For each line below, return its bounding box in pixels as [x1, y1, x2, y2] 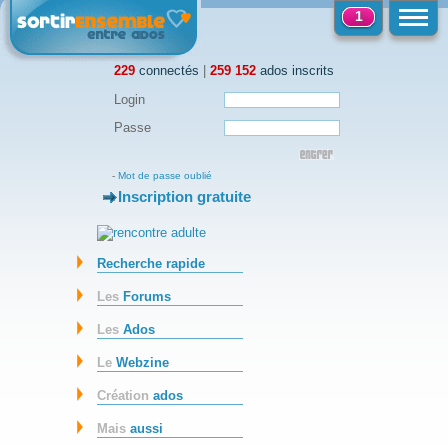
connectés [135, 62, 199, 78]
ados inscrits [256, 62, 334, 78]
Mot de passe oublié [118, 169, 212, 181]
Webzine [116, 355, 170, 371]
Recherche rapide [97, 256, 206, 272]
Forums [123, 289, 172, 305]
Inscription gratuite [118, 188, 251, 206]
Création [97, 388, 154, 404]
